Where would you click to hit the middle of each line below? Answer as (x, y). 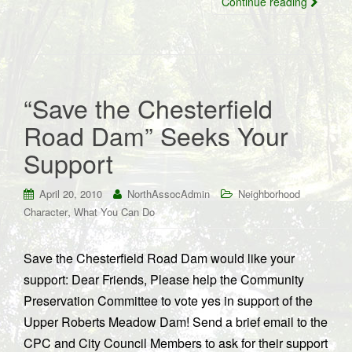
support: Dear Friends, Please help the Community (164, 279)
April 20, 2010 (71, 194)
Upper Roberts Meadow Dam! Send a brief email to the (176, 322)
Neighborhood (269, 194)
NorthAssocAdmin (169, 194)
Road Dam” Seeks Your (156, 135)
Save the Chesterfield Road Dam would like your (159, 258)
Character (46, 212)
